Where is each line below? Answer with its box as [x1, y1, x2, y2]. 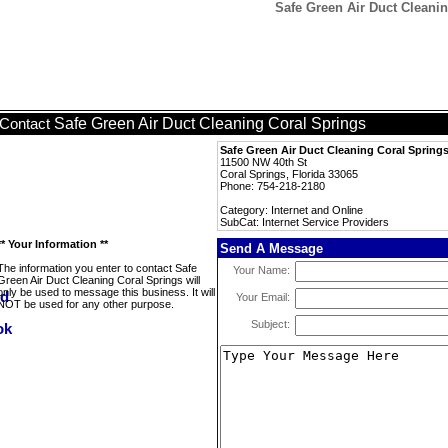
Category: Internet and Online [220, 204, 363, 216]
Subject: [251, 318, 290, 330]
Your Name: [233, 264, 290, 276]
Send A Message [220, 241, 323, 256]
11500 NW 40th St [220, 156, 307, 168]
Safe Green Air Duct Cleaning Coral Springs [54, 115, 366, 132]
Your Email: [236, 291, 290, 303]
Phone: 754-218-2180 [220, 180, 325, 192]
